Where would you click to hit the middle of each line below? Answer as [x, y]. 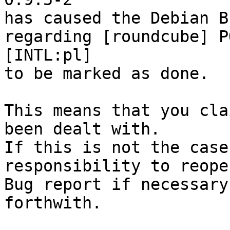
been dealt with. [82, 129]
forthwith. [53, 203]
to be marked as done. [107, 74]
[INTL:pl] [48, 55]
